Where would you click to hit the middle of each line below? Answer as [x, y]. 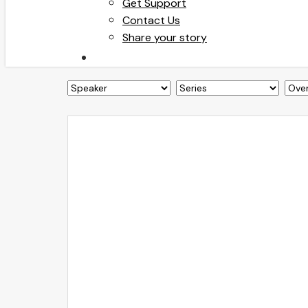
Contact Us [151, 20]
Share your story [165, 37]
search [113, 57]
